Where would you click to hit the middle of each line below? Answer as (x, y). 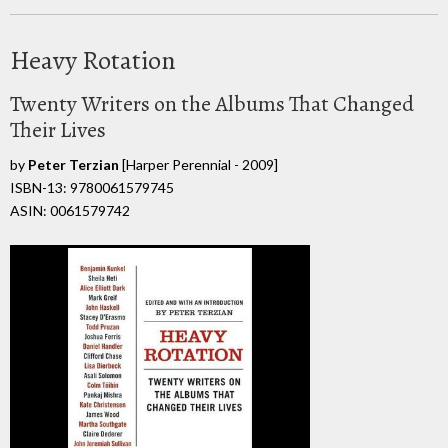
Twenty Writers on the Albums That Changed (212, 103)
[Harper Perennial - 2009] (198, 164)
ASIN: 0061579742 (70, 210)
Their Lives (58, 129)
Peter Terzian (73, 164)
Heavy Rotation (93, 60)
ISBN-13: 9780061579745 (92, 187)
